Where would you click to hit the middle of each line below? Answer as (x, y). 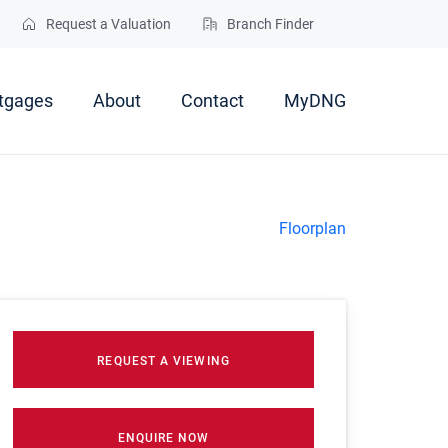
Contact (212, 101)
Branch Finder (270, 24)
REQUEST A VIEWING (163, 361)
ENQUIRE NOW (163, 438)
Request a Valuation (108, 24)
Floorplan (312, 229)
